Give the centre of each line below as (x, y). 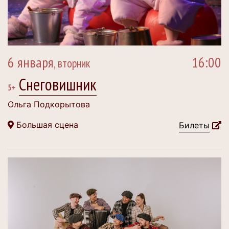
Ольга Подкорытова (49, 104)
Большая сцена (46, 125)
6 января (31, 62)
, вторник (72, 63)
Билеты (194, 125)
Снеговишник (58, 84)
